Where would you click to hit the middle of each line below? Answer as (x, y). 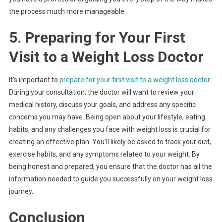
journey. (21, 192)
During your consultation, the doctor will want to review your (101, 92)
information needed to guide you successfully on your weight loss (111, 179)
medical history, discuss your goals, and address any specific (102, 105)
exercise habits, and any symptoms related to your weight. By (104, 154)
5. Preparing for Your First (97, 38)
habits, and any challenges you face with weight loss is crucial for (110, 130)
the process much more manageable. (67, 12)
